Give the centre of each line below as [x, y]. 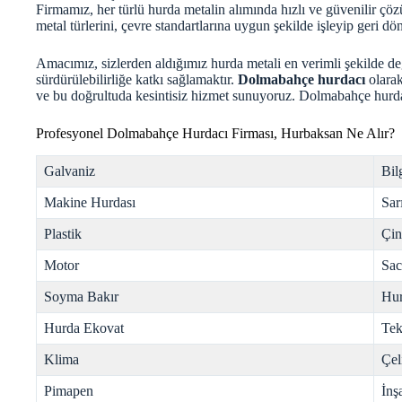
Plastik [63, 233]
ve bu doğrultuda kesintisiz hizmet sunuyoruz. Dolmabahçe [205, 96]
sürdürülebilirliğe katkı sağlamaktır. [137, 79]
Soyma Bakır [81, 296]
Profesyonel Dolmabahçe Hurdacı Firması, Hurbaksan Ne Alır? [215, 133]
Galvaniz [70, 170]
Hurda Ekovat [84, 328]
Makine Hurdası [90, 202]
